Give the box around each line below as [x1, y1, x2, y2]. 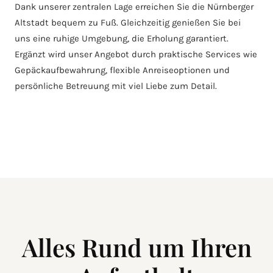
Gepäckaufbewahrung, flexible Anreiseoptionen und [15, 65, 230, 76]
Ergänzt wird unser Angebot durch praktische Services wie [15, 49, 257, 60]
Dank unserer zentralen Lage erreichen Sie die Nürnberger [15, 1, 253, 13]
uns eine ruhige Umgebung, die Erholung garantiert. [15, 33, 229, 44]
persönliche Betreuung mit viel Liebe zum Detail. [15, 80, 217, 92]
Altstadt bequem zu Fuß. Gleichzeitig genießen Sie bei [15, 17, 241, 29]
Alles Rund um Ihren [21, 231, 252, 264]
